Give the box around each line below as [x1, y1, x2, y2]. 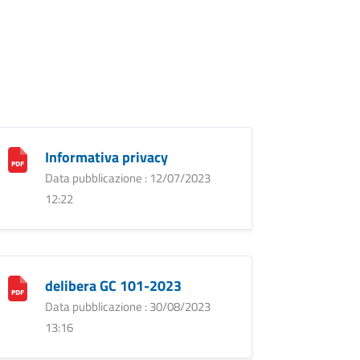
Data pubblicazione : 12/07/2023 [44, 168, 211, 187]
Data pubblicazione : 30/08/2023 [44, 297, 211, 316]
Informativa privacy [44, 145, 168, 168]
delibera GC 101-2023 [44, 274, 182, 297]
